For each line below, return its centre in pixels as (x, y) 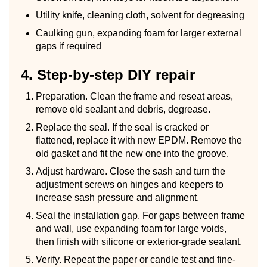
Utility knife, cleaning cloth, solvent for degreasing (140, 15)
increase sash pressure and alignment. (117, 197)
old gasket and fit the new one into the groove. (132, 153)
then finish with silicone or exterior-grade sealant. (139, 241)
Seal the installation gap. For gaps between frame (140, 215)
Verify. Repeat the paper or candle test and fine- (136, 259)
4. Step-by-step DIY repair (108, 74)
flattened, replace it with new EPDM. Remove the (139, 140)
